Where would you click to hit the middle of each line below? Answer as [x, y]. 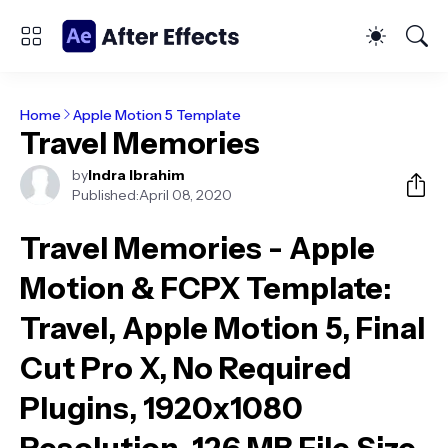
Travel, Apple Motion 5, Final [222, 328]
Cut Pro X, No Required [185, 368]
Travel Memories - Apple [197, 248]
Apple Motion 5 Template [157, 114]
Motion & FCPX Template [201, 288]
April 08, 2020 [185, 195]
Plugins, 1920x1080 [161, 408]
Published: [105, 195]
